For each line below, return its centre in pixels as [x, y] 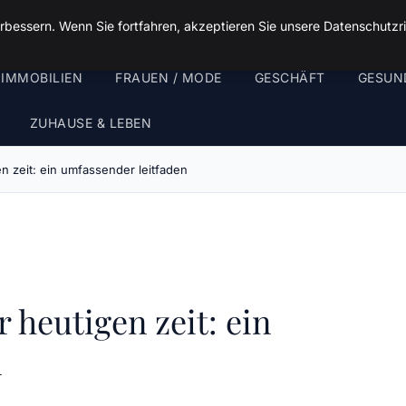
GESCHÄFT [290, 77]
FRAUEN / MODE [169, 77]
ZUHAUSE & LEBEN [90, 123]
